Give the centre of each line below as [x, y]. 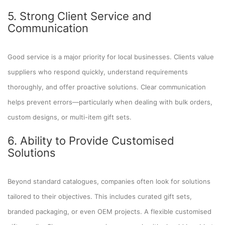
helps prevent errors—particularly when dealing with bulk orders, [110, 102]
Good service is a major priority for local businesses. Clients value [111, 57]
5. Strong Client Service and [80, 16]
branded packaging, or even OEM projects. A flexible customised [109, 211]
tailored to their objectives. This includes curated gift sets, [100, 196]
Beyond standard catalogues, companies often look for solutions [109, 181]
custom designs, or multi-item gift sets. [70, 117]
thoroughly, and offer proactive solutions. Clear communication [107, 87]
